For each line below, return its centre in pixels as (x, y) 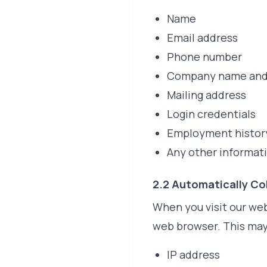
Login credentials (211, 114)
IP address (193, 254)
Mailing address (207, 95)
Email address (202, 38)
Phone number (204, 57)
